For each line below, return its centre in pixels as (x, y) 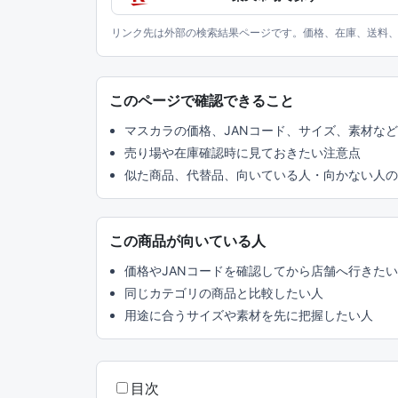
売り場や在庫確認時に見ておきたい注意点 (242, 152)
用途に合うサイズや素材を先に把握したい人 (248, 315)
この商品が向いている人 (187, 241)
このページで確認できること (202, 100)
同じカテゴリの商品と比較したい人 (223, 293)
